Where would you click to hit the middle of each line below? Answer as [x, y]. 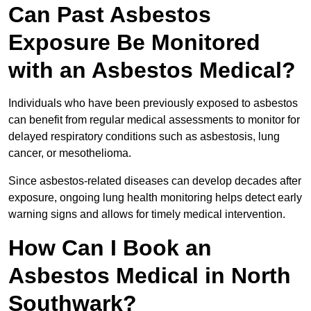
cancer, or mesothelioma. [71, 153]
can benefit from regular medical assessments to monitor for [154, 120]
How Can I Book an [110, 248]
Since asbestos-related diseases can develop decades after [155, 181]
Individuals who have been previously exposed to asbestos [153, 103]
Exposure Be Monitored [134, 43]
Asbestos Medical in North [150, 276]
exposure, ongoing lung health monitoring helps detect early [155, 198]
